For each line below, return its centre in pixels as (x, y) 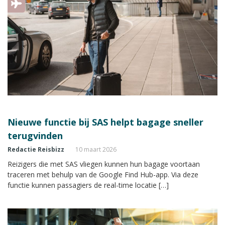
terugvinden (35, 135)
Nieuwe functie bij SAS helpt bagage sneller (105, 122)
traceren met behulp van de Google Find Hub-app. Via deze (103, 174)
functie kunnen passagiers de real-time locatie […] (88, 185)
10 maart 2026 (96, 149)
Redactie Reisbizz (36, 149)
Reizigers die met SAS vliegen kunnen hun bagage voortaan (104, 164)
